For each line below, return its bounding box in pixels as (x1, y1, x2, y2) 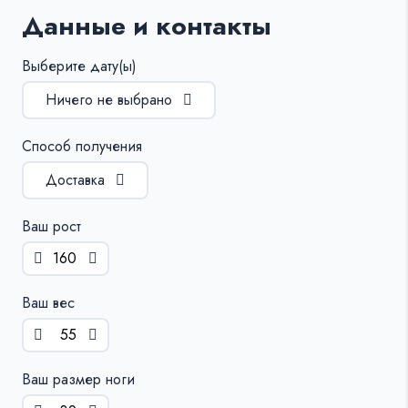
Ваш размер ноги (22, 368, 135, 390)
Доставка (46, 168, 105, 190)
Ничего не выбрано (46, 88, 172, 110)
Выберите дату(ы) (22, 55, 137, 76)
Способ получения (22, 135, 142, 157)
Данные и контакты (22, 6, 271, 45)
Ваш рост (22, 215, 81, 237)
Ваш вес (22, 291, 75, 313)
